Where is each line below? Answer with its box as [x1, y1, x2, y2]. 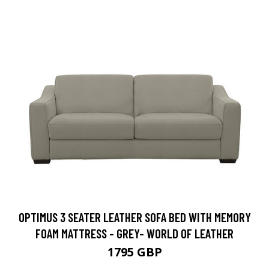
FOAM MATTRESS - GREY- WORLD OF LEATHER [35, 226, 234, 241]
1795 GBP [107, 244, 162, 261]
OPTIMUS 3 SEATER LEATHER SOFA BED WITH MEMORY [18, 210, 251, 225]
